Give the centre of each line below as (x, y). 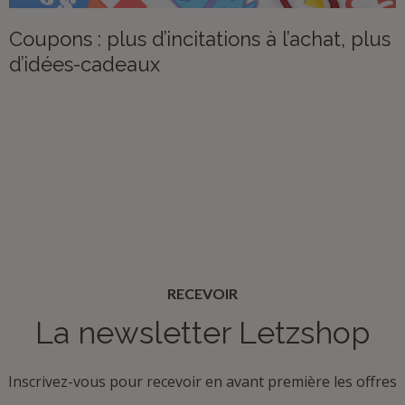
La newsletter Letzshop (202, 332)
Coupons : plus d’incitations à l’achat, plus (200, 38)
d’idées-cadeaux (85, 64)
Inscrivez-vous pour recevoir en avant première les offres (202, 381)
